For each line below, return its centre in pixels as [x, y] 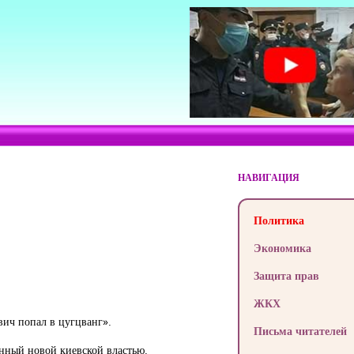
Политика [279, 220]
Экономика [282, 248]
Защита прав [286, 275]
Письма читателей [300, 331]
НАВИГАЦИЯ [268, 177]
